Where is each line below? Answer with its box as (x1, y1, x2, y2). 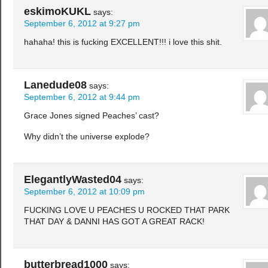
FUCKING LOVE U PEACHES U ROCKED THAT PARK (24, 206, 230, 215)
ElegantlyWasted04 (24, 173, 121, 186)
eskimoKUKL (24, 5, 91, 18)
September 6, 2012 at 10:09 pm (24, 187, 145, 197)
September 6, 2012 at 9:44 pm (24, 93, 140, 102)
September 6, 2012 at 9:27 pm (24, 19, 140, 29)
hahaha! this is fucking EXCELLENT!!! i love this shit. (24, 38, 222, 47)
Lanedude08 (24, 79, 87, 92)
